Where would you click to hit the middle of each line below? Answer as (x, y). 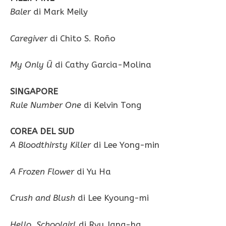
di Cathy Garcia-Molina (103, 65)
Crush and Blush (43, 198)
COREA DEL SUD (42, 131)
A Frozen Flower (42, 171)
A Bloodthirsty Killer (50, 145)
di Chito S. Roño (81, 38)
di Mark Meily (59, 12)
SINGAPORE (34, 91)
